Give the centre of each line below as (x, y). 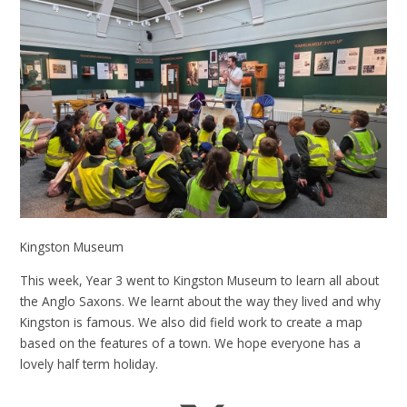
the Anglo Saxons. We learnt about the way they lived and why (201, 301)
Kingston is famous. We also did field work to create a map (192, 322)
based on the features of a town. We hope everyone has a (191, 342)
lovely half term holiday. (91, 363)
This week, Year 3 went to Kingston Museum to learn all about (200, 280)
